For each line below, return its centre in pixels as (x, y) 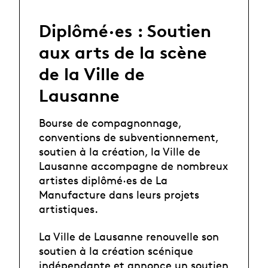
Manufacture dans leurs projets (119, 194)
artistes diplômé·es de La (103, 180)
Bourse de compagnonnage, (110, 122)
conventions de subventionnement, (129, 137)
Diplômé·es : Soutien (125, 31)
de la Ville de (92, 74)
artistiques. (68, 208)
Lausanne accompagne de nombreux (133, 165)
